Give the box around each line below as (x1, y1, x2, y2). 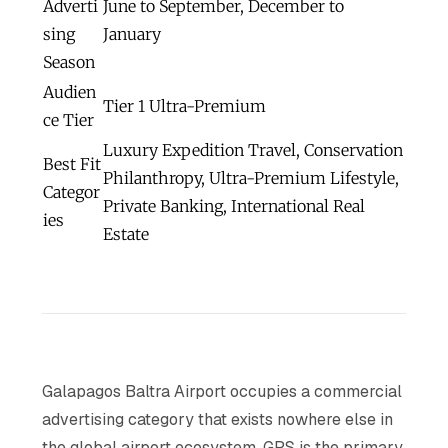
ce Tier (43, 109, 95, 130)
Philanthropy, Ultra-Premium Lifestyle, (103, 167, 400, 188)
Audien (43, 81, 97, 102)
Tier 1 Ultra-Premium (103, 95, 267, 116)
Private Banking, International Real (103, 195, 366, 216)
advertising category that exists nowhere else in (42, 408, 394, 430)
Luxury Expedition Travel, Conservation (103, 139, 404, 160)
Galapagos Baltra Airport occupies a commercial (42, 380, 403, 402)
